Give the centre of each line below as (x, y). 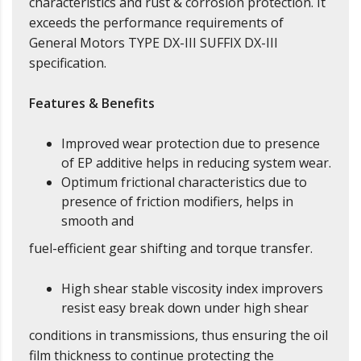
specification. (68, 63)
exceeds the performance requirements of (156, 23)
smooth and (98, 221)
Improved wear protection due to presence (191, 144)
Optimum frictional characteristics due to (184, 183)
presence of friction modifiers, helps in (177, 202)
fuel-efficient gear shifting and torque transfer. (171, 249)
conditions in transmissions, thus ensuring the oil (178, 336)
